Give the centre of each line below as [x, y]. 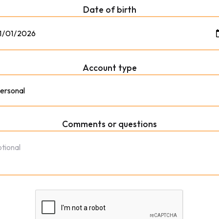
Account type [109, 68]
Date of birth [109, 10]
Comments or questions [109, 124]
